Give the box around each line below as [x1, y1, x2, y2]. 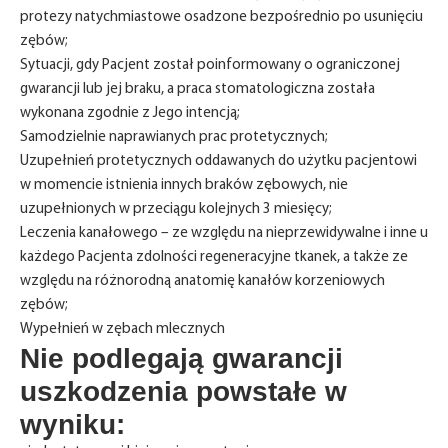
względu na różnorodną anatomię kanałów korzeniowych [20, 274, 385, 289]
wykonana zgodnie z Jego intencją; [20, 106, 240, 121]
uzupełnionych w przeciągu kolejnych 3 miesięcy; [20, 202, 332, 217]
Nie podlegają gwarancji [20, 343, 343, 374]
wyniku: [20, 409, 125, 440]
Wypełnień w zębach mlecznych [20, 322, 225, 337]
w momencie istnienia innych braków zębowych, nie [20, 178, 348, 193]
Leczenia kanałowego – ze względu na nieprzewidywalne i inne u [20, 226, 428, 241]
